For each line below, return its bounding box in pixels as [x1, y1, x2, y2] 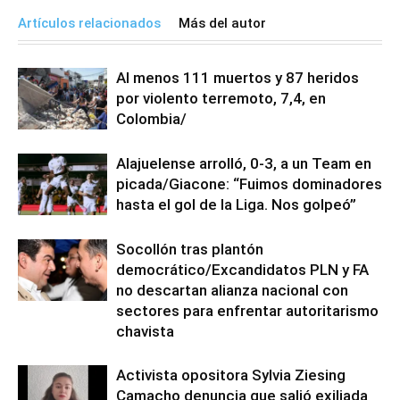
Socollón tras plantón [116, 240, 263, 258]
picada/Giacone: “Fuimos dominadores [116, 175, 382, 193]
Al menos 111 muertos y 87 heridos [116, 69, 359, 87]
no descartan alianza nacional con [116, 281, 348, 299]
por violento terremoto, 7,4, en [116, 89, 326, 107]
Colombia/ [116, 110, 187, 128]
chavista [116, 322, 174, 340]
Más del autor [179, 15, 266, 31]
